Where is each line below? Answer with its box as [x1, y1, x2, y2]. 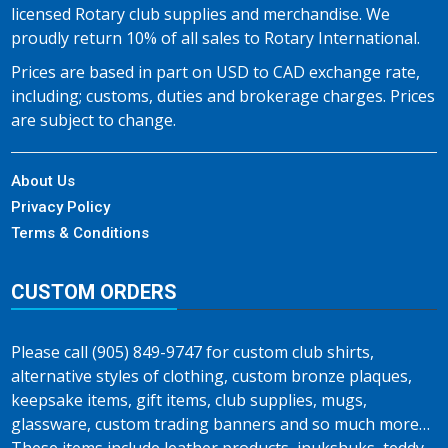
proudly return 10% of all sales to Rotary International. [11, 27, 420, 49]
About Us [11, 172, 75, 190]
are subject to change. [11, 109, 176, 131]
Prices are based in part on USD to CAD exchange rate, [11, 61, 420, 83]
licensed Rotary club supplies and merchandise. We [11, 3, 390, 25]
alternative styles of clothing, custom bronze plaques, [11, 365, 412, 387]
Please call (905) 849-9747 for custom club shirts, [11, 341, 374, 363]
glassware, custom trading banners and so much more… [11, 413, 430, 435]
